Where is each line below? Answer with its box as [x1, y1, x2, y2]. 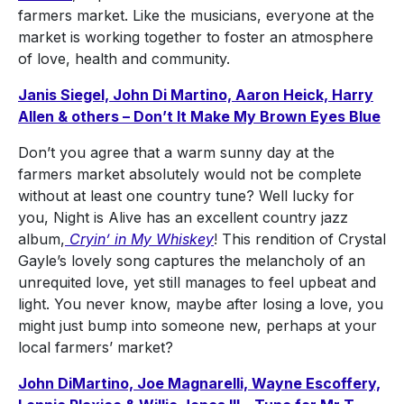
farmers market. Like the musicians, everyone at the [18, 6, 374, 25]
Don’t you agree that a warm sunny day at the [18, 143, 335, 162]
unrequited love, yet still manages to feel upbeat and [18, 273, 376, 292]
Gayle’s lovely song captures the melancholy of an [18, 252, 365, 271]
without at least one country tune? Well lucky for [18, 187, 354, 206]
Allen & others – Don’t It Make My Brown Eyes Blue [18, 107, 381, 126]
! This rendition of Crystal [214, 230, 386, 249]
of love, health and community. [18, 50, 230, 69]
